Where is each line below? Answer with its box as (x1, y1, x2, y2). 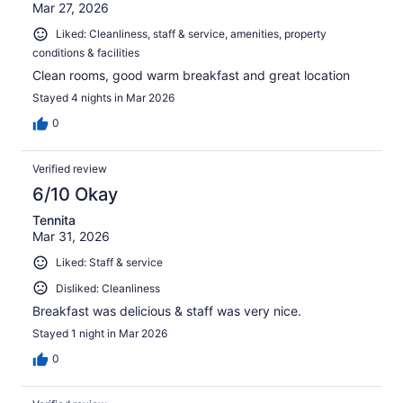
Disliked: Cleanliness (56, 281, 160, 295)
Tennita (32, 211, 76, 228)
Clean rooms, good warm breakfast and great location (32, 67, 350, 83)
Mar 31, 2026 (32, 228, 110, 244)
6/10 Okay (32, 183, 118, 205)
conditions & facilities (32, 45, 139, 59)
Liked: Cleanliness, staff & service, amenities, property (56, 27, 327, 41)
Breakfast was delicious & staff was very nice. (32, 303, 301, 319)
